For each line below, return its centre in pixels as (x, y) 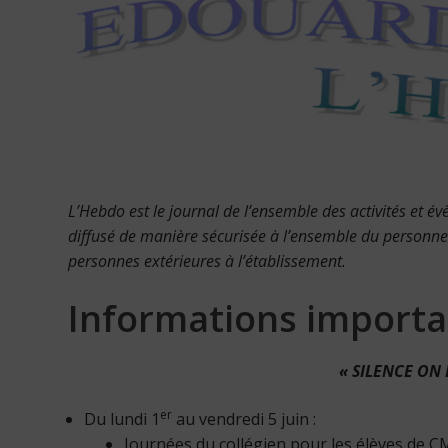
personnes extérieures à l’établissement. (207, 260)
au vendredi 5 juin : (244, 418)
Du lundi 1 (122, 418)
